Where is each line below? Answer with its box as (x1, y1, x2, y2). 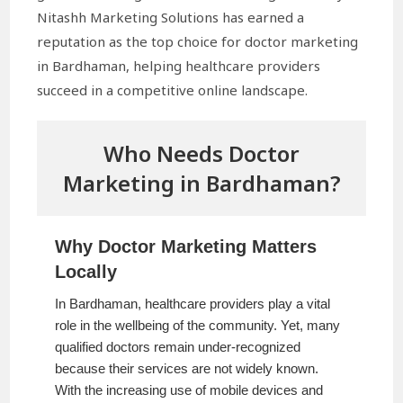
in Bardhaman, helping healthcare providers (37, 56, 321, 75)
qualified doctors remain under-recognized (55, 338, 301, 354)
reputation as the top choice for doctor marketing (37, 31, 359, 50)
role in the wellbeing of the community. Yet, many (55, 317, 341, 333)
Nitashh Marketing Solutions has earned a (37, 7, 305, 26)
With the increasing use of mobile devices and (55, 381, 324, 398)
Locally (55, 261, 118, 282)
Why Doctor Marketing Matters (55, 236, 318, 256)
